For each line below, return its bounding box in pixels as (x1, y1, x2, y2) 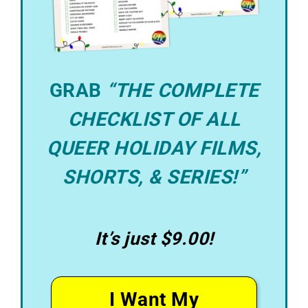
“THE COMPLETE (107, 79, 259, 102)
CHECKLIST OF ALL (67, 108, 241, 131)
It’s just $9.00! (94, 228, 214, 250)
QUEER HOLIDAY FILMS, (47, 137, 261, 160)
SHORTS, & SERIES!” (63, 166, 245, 189)
